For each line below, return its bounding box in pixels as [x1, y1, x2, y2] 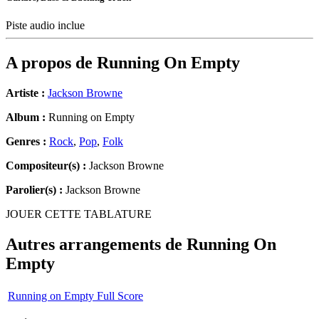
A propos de [6, 53, 97, 73]
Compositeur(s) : [6, 159, 86, 172]
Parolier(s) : [6, 184, 63, 197]
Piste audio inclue [6, 19, 88, 32]
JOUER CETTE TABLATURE [6, 208, 152, 221]
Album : [6, 111, 46, 124]
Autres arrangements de [6, 235, 187, 254]
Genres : [6, 135, 49, 148]
